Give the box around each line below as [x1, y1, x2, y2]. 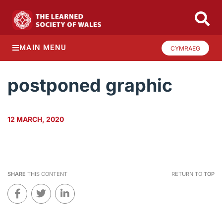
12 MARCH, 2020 [7, 115, 64, 124]
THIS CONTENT [26, 170, 67, 178]
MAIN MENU [19, 43, 67, 53]
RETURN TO [171, 170, 204, 178]
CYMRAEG [170, 44, 200, 52]
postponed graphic [7, 74, 172, 97]
